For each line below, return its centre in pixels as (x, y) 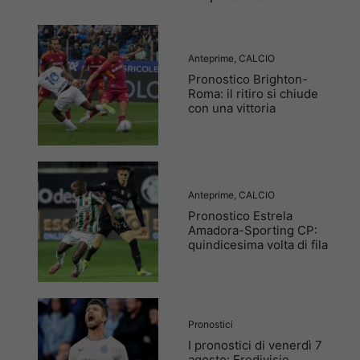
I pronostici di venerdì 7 (255, 345)
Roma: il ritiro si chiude (253, 93)
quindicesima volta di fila (258, 244)
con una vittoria (232, 108)
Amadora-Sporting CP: (253, 230)
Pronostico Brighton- (248, 79)
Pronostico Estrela (240, 215)
